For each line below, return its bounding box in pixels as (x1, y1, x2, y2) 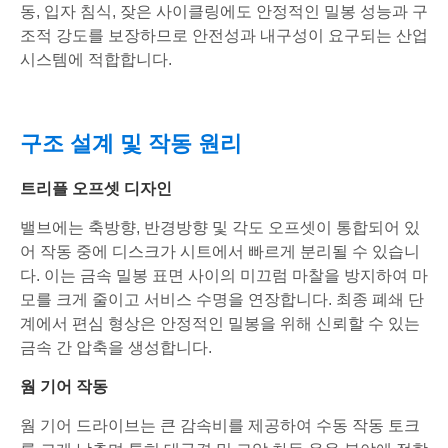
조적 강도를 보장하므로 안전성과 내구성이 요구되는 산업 (20, 27, 428, 45)
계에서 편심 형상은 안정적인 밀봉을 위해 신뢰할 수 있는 (20, 315, 420, 333)
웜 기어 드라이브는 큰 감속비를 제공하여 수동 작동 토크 (20, 417, 420, 435)
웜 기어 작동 (20, 378, 108, 396)
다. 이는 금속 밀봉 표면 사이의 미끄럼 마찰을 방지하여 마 (20, 267, 428, 285)
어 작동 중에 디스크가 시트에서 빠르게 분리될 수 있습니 (20, 243, 420, 261)
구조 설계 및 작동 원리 (20, 131, 242, 157)
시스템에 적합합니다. (20, 51, 172, 69)
